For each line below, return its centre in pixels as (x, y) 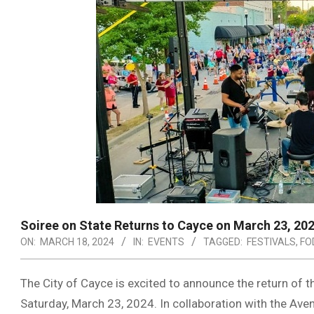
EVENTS (166, 242)
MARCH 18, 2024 (77, 242)
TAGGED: (223, 242)
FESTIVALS (271, 242)
